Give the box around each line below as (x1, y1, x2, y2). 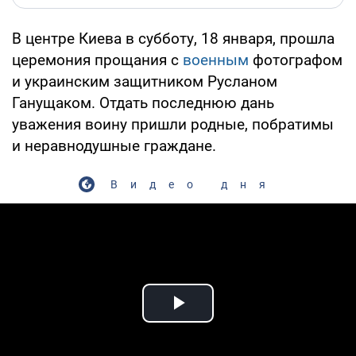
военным (183, 50, 249, 69)
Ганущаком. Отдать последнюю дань (12, 93, 274, 112)
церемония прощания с (12, 50, 183, 69)
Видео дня (110, 177, 278, 191)
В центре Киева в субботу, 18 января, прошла (12, 29, 335, 48)
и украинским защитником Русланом (12, 72, 277, 91)
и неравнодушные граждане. (12, 136, 216, 155)
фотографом (249, 50, 342, 69)
